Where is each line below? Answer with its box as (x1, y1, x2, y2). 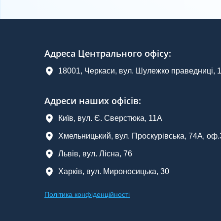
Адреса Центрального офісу (44, 47, 169, 60)
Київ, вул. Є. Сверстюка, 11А (58, 114, 162, 123)
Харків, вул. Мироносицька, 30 (58, 167, 169, 176)
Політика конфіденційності (44, 190, 130, 199)
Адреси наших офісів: (44, 95, 141, 107)
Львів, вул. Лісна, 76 (58, 149, 132, 158)
